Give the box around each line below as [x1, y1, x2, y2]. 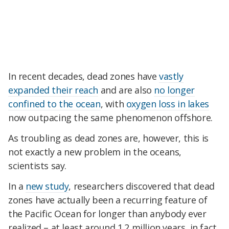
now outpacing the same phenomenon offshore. [8, 111, 213, 124]
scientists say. [8, 159, 66, 172]
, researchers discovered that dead [68, 179, 215, 192]
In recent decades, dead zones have [8, 70, 159, 83]
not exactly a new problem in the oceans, [8, 146, 182, 158]
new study [26, 179, 69, 192]
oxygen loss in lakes [126, 98, 209, 110]
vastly [159, 70, 184, 83]
